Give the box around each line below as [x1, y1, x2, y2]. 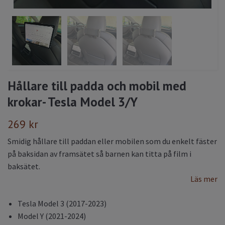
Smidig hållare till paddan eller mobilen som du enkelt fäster [8, 136, 217, 146]
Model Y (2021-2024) [18, 210, 86, 221]
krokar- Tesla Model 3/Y [8, 93, 138, 110]
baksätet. [8, 161, 40, 171]
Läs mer [190, 173, 217, 184]
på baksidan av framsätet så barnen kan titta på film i [8, 148, 191, 159]
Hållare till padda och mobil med [8, 77, 186, 94]
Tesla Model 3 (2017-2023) [18, 198, 106, 208]
